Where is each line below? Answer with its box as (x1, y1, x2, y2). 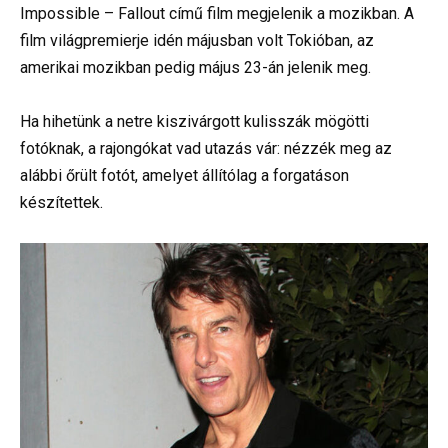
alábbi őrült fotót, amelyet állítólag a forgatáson (20, 165, 349, 185)
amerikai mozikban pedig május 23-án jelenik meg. (20, 57, 371, 77)
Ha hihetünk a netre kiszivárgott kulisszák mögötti (20, 111, 369, 131)
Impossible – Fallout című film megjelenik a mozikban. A (20, 3, 414, 23)
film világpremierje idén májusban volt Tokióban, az (20, 30, 374, 50)
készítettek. (20, 192, 103, 212)
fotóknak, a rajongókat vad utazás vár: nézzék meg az (20, 138, 392, 158)
